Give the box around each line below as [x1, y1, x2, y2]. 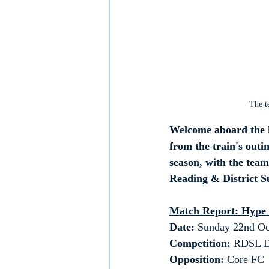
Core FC [227, 253, 264, 266]
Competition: [169, 237, 231, 250]
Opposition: [169, 253, 227, 266]
